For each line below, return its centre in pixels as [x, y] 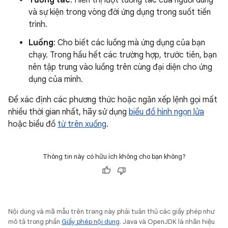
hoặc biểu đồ [33, 124]
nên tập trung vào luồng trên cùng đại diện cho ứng [120, 67]
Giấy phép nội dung [91, 222]
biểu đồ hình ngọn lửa [166, 112]
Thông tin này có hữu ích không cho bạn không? [114, 157]
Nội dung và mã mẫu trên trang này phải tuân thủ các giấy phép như [111, 212]
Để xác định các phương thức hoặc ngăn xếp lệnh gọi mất [113, 100]
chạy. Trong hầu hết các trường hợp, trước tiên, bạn [123, 55]
